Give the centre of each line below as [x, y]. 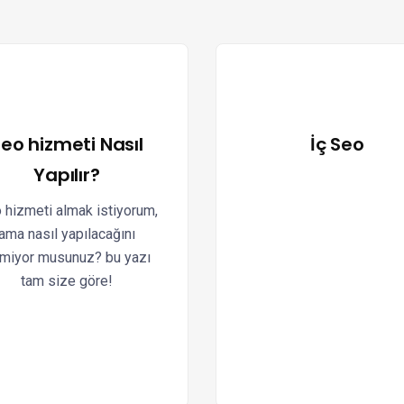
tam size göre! [67, 281]
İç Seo [337, 144]
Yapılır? [67, 175]
